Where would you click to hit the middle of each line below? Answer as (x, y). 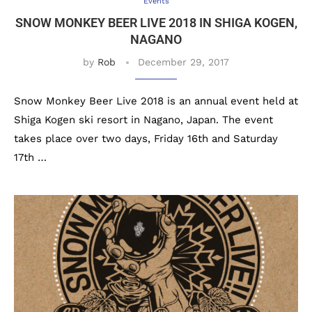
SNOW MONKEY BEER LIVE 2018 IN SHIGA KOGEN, (156, 23)
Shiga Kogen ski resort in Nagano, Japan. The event (143, 120)
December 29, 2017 (184, 62)
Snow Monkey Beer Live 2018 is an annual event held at (156, 101)
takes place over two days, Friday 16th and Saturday (146, 139)
